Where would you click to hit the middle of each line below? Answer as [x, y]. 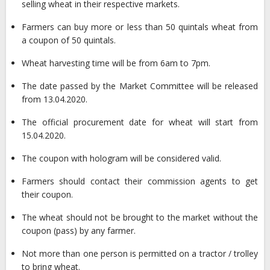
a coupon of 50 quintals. [69, 40]
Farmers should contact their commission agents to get [140, 181]
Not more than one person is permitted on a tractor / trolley [140, 253]
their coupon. [47, 194]
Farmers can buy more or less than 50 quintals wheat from [140, 27]
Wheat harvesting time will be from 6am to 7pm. [116, 63]
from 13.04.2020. [55, 99]
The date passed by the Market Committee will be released [140, 86]
